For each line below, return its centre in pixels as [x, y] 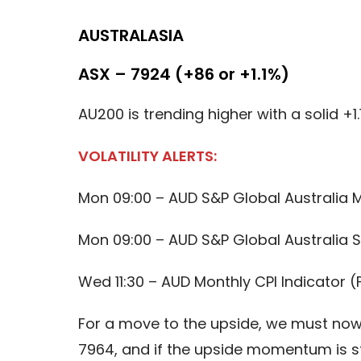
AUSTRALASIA [131, 35]
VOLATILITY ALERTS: [147, 156]
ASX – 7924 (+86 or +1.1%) [183, 74]
